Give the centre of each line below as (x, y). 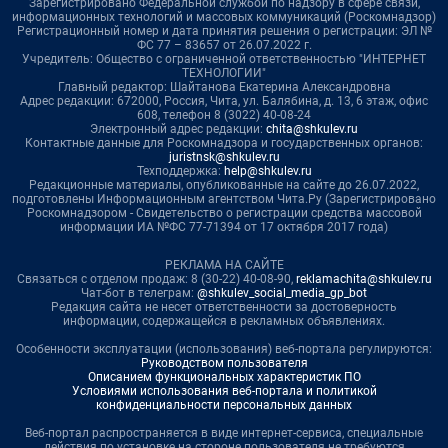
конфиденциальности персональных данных (224, 404)
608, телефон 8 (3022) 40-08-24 (224, 114)
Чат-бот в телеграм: (139, 292)
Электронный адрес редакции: (178, 128)
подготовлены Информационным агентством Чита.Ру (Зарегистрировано (224, 198)
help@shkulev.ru (267, 170)
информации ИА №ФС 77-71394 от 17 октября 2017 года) (224, 226)
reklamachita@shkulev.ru (363, 278)
